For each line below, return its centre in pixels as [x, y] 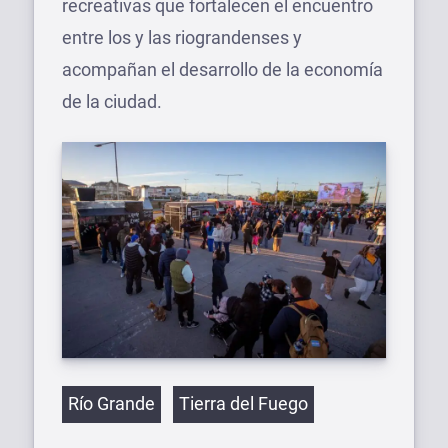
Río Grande [111, 403]
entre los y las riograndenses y [182, 37]
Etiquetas [98, 388]
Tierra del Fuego [243, 403]
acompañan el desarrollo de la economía [222, 69]
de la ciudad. [112, 101]
